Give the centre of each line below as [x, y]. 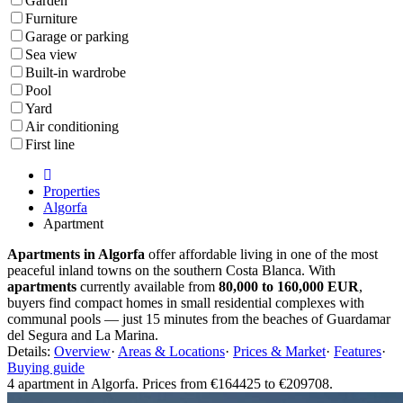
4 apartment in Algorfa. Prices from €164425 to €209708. [170, 383]
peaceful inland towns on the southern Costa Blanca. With [171, 270]
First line [50, 144]
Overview [82, 351]
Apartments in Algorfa [76, 254]
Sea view [51, 54]
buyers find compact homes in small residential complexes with [186, 302]
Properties [72, 191]
